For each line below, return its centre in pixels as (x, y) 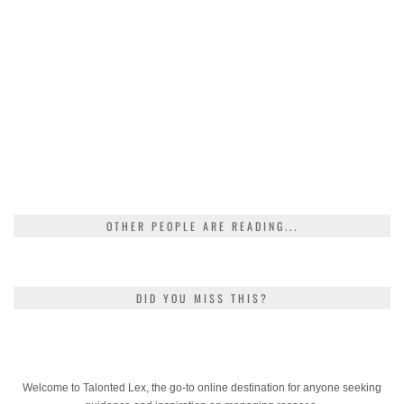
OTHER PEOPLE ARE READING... (202, 225)
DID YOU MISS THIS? (202, 298)
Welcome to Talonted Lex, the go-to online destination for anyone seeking (202, 387)
